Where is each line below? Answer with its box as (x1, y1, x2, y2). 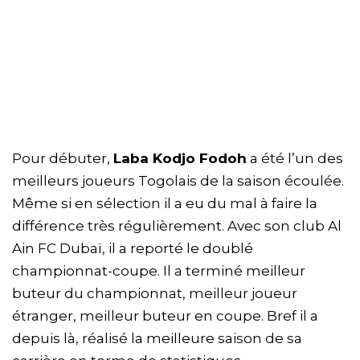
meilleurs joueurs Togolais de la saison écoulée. (12, 173, 344, 190)
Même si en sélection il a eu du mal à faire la (12, 195, 317, 212)
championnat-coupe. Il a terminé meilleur (12, 263, 305, 280)
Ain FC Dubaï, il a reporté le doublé (12, 240, 253, 257)
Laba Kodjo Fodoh (113, 150, 247, 167)
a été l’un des (247, 150, 343, 167)
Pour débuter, (12, 150, 113, 167)
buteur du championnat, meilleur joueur (12, 285, 297, 302)
